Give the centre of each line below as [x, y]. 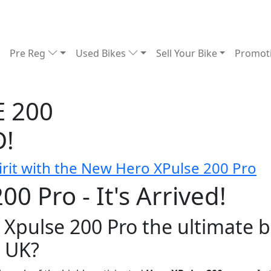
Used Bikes [102, 53]
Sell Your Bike [186, 53]
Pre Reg [29, 53]
